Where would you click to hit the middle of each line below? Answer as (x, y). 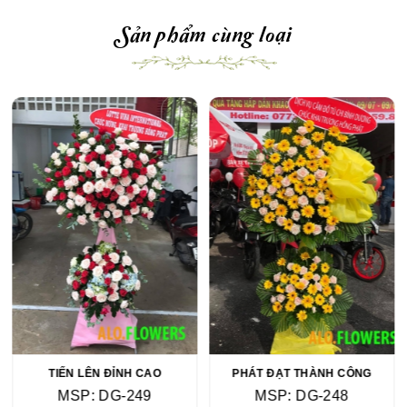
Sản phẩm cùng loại (203, 34)
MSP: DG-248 (302, 396)
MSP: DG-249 (105, 396)
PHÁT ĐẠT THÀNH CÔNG (302, 374)
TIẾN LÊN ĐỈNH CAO (105, 374)
